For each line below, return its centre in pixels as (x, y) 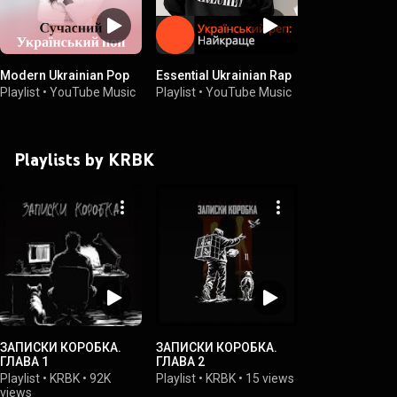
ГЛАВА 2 (180, 361)
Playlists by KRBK (84, 159)
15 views (270, 378)
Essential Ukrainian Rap (224, 75)
